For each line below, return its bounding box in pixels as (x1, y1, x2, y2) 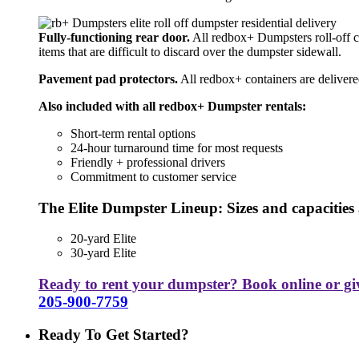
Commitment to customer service (71, 169, 236, 184)
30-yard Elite (71, 246, 136, 260)
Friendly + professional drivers (71, 155, 225, 169)
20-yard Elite (71, 232, 136, 246)
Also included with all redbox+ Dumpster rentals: (38, 99, 306, 113)
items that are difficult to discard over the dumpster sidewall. (38, 44, 341, 58)
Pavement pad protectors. (38, 71, 178, 86)
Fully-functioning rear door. (38, 30, 190, 44)
